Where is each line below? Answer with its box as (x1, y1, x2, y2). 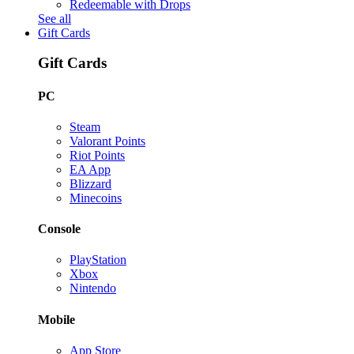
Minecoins (70, 190, 122, 205)
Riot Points (70, 148, 125, 162)
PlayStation (70, 253, 126, 267)
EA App (70, 162, 111, 176)
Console (38, 222, 81, 236)
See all (38, 11, 71, 25)
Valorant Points (70, 134, 145, 148)
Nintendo (70, 281, 116, 296)
